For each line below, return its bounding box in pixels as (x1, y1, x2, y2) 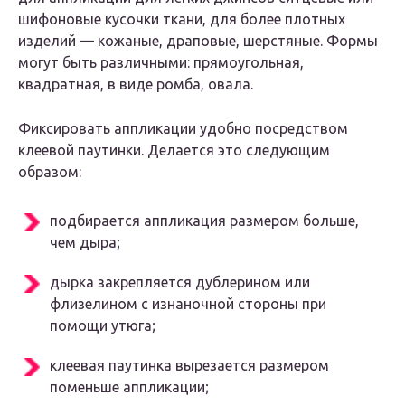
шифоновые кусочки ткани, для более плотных (18, 11, 345, 28)
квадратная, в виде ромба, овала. (18, 76, 253, 93)
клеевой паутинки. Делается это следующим (18, 142, 330, 159)
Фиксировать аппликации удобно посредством (18, 120, 348, 137)
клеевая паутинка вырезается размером (50, 357, 329, 374)
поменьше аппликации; (50, 379, 209, 396)
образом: (18, 164, 81, 181)
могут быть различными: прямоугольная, (18, 54, 304, 71)
